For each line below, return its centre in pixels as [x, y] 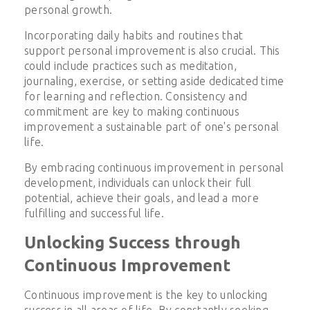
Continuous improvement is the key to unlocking [146, 294]
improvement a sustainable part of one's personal [152, 126]
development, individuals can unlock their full [138, 182]
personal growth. [68, 9]
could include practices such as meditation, [130, 65]
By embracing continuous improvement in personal [154, 167]
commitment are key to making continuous [132, 111]
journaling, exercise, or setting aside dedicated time [154, 81]
